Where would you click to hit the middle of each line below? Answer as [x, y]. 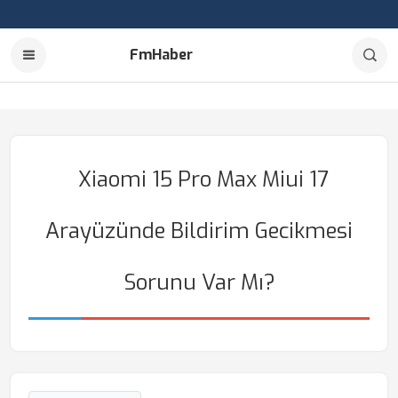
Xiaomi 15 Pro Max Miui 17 [203, 179]
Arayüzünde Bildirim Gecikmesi [199, 231]
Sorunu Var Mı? [199, 283]
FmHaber [161, 55]
